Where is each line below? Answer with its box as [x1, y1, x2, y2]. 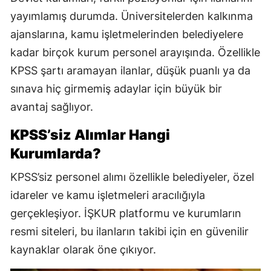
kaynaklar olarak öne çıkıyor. [10, 243, 156, 256]
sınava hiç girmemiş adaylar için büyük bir [10, 82, 222, 96]
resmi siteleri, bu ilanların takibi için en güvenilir [10, 225, 249, 238]
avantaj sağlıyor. [10, 100, 93, 114]
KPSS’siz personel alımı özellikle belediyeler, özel [10, 171, 254, 184]
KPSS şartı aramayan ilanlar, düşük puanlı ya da [10, 64, 250, 77]
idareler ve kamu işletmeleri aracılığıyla [10, 189, 205, 202]
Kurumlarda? [10, 145, 101, 163]
